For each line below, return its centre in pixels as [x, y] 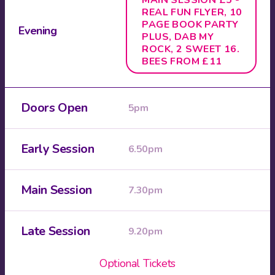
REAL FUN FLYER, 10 [192, 12]
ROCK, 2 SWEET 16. [191, 49]
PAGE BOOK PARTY [190, 25]
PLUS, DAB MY [178, 37]
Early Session [57, 149]
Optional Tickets [137, 263]
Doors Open [54, 108]
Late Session [55, 231]
